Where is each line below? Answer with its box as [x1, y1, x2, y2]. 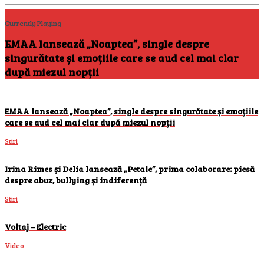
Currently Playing [5, 18, 61, 28]
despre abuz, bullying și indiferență [5, 174, 147, 186]
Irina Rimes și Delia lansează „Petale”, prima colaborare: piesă [5, 163, 255, 175]
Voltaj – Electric [5, 221, 66, 233]
